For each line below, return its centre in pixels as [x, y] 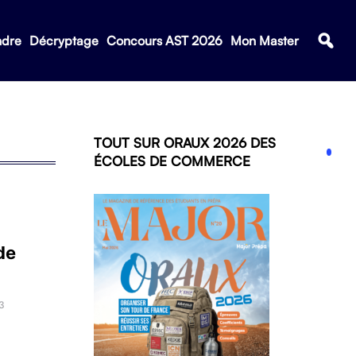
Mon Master [264, 41]
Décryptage [64, 41]
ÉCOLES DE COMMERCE [172, 161]
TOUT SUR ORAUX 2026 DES [185, 143]
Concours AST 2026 [164, 41]
